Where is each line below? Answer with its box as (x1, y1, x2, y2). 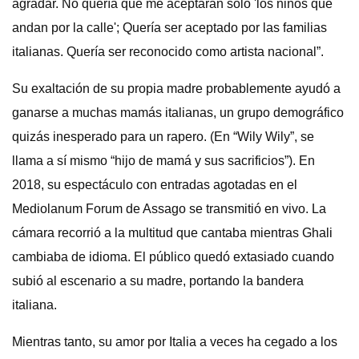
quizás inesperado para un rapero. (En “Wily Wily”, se (12, 130, 314, 143)
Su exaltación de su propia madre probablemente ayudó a (12, 82, 341, 95)
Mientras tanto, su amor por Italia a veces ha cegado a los (12, 335, 337, 349)
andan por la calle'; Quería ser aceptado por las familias (12, 21, 327, 34)
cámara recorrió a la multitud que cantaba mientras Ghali (12, 226, 333, 240)
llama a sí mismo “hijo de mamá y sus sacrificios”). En (12, 154, 315, 167)
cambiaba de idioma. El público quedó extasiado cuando (12, 250, 334, 264)
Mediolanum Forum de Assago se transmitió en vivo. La (12, 202, 326, 216)
